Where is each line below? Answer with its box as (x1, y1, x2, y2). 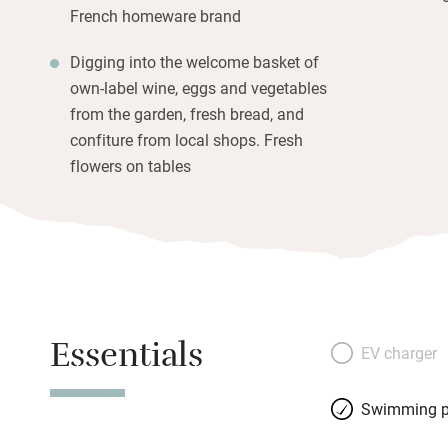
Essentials (50, 330, 203, 390)
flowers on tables (70, 154, 191, 176)
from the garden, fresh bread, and (70, 102, 304, 124)
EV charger (360, 341, 437, 363)
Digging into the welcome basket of (70, 50, 319, 72)
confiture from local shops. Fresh (70, 128, 303, 150)
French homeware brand (70, 4, 241, 26)
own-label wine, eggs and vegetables (70, 76, 327, 98)
